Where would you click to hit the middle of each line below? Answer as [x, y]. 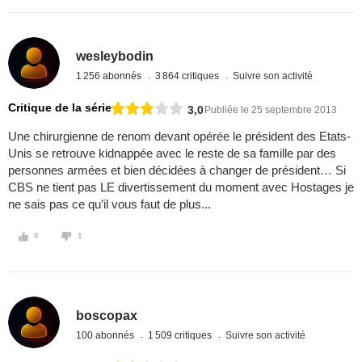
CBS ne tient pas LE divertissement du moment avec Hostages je [181, 187]
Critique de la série [60, 108]
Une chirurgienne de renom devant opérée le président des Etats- [179, 137]
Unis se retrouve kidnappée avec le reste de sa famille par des [172, 154]
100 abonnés [107, 335]
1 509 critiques [181, 335]
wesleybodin [115, 56]
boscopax [107, 315]
